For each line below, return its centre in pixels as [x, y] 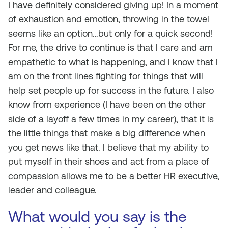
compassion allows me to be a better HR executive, [114, 176]
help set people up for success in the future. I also [111, 90]
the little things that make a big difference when [107, 133]
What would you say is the [97, 217]
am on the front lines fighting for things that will [106, 76]
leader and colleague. [52, 190]
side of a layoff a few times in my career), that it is [111, 119]
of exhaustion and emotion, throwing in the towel [109, 19]
